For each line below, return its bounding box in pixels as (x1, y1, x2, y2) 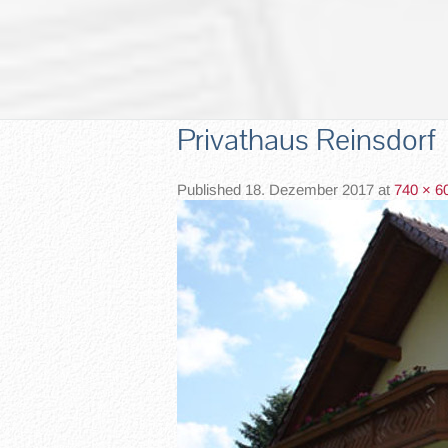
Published (177, 181, 245, 198)
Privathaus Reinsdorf (177, 120, 436, 159)
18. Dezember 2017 (245, 181, 374, 198)
